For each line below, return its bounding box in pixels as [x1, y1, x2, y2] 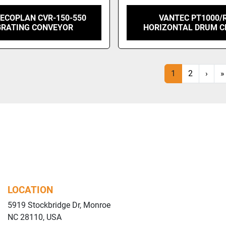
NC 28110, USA [8, 212, 62, 222]
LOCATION [8, 184, 53, 196]
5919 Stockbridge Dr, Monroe [8, 200, 110, 210]
